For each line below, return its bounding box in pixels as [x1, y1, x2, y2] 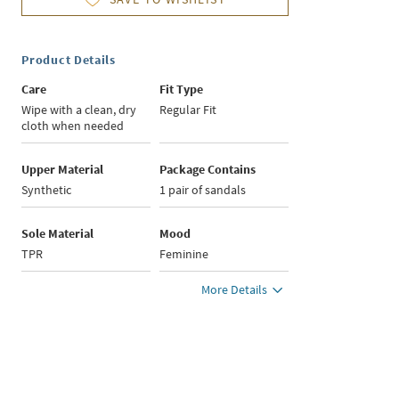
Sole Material [21, 225, 94, 242]
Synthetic [21, 182, 72, 199]
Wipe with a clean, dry [21, 102, 137, 118]
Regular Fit [159, 102, 217, 118]
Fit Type [159, 81, 204, 98]
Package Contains [159, 161, 256, 178]
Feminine [159, 246, 209, 263]
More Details [201, 281, 268, 298]
